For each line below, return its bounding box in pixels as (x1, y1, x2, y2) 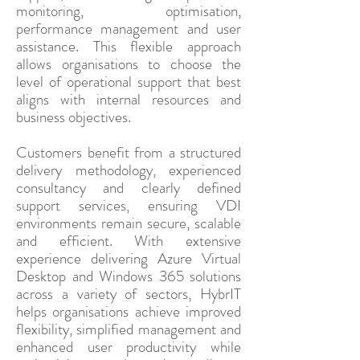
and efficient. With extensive (16, 230, 241, 252)
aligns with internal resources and (16, 88, 241, 110)
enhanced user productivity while (16, 336, 241, 358)
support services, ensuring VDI (16, 194, 241, 216)
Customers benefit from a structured (16, 141, 241, 163)
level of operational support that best (16, 71, 241, 92)
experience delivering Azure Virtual (16, 247, 241, 269)
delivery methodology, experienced (16, 159, 241, 181)
